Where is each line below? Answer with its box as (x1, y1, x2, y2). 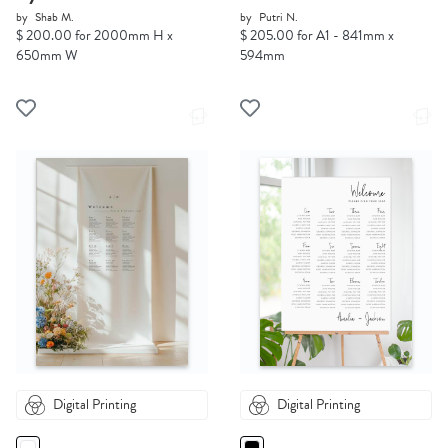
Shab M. (35, 8, 74, 27)
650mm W (16, 45, 78, 67)
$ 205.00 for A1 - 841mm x (240, 25, 394, 47)
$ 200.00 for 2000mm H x (16, 25, 173, 47)
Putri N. (259, 8, 298, 27)
